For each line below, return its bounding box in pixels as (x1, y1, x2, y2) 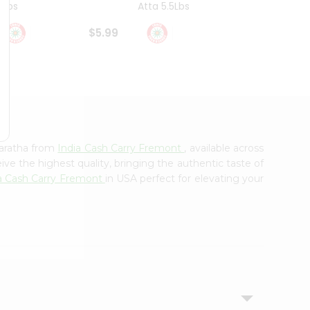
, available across (184, 141, 264, 154)
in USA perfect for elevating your (104, 172, 264, 185)
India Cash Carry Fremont (57, 141, 185, 154)
